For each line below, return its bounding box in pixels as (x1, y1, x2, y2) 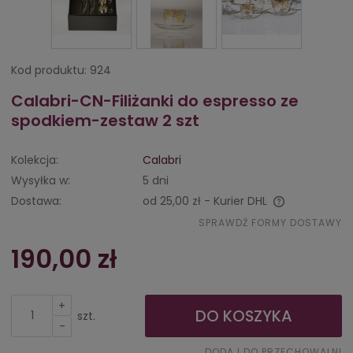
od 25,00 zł (143, 192, 201, 209)
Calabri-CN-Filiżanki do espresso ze (11, 89, 299, 112)
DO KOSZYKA (195, 304, 292, 327)
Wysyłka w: (11, 172, 70, 188)
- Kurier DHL (204, 192, 267, 209)
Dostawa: (11, 192, 61, 209)
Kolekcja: (11, 151, 58, 168)
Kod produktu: (11, 61, 87, 78)
